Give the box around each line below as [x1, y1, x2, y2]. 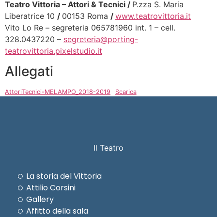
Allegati [5, 63, 53, 80]
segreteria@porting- [63, 34, 138, 44]
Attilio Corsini [26, 182, 76, 194]
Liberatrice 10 [5, 11, 57, 21]
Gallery [26, 194, 54, 205]
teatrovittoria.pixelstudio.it [5, 46, 102, 56]
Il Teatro [93, 143, 124, 153]
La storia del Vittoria [26, 170, 102, 182]
